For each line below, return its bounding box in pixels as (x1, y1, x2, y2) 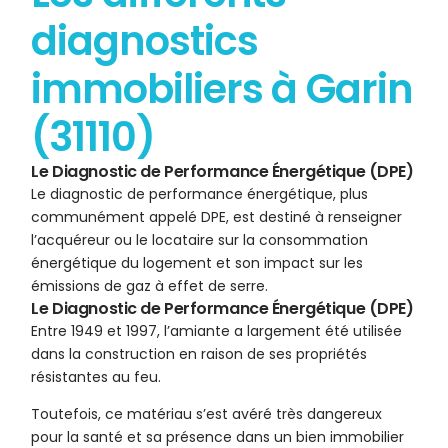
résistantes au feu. (31, 367, 162, 388)
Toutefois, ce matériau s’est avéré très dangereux (31, 404, 383, 425)
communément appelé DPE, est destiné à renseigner (31, 207, 403, 228)
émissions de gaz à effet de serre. (31, 276, 269, 297)
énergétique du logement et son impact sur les (31, 253, 364, 274)
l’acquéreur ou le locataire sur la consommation (31, 230, 369, 251)
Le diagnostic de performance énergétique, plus (31, 184, 369, 205)
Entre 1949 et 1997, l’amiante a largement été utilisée (31, 321, 403, 342)
